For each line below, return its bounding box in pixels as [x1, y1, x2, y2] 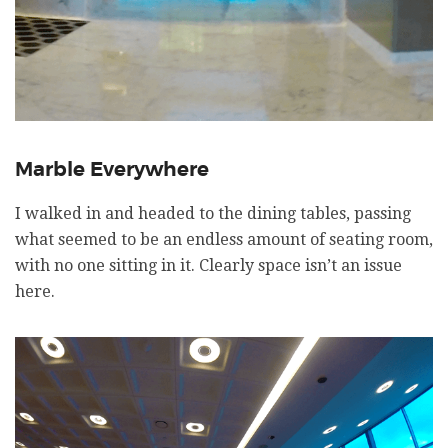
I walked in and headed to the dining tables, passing [15, 204, 411, 224]
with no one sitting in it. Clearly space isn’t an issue [15, 256, 402, 276]
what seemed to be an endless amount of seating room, [15, 230, 433, 250]
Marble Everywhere [15, 157, 209, 183]
